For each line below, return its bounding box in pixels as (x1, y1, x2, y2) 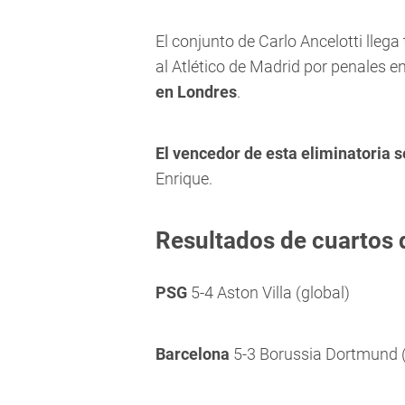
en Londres (155, 82, 237, 102)
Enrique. (155, 169, 212, 189)
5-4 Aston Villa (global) (187, 283, 350, 303)
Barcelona (155, 344, 233, 364)
